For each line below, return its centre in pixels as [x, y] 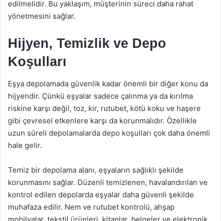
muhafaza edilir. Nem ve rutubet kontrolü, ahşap [91, 207]
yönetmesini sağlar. [42, 16]
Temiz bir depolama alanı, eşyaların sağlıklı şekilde [96, 170]
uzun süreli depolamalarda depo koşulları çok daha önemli [109, 133]
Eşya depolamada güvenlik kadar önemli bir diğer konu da [108, 84]
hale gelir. [25, 145]
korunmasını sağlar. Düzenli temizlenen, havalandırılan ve [108, 182]
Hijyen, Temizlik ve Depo [87, 43]
